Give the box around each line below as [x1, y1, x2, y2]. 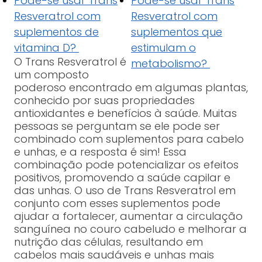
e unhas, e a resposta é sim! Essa [13, 144, 187, 160]
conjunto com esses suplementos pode [13, 196, 220, 211]
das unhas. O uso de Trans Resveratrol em [13, 183, 236, 198]
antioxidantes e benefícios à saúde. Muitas [13, 106, 237, 121]
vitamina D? [13, 40, 79, 56]
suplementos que [131, 25, 222, 40]
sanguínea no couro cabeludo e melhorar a [13, 222, 247, 237]
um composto [13, 67, 89, 82]
